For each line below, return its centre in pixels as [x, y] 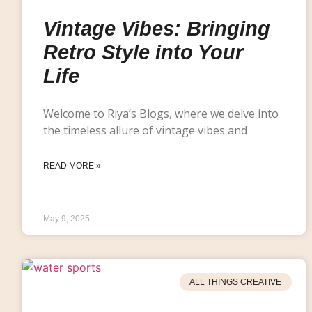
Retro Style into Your [143, 52]
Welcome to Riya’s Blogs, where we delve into [161, 113]
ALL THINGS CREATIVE [236, 282]
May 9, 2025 [67, 218]
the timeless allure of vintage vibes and [145, 130]
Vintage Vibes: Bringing [157, 28]
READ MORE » [72, 165]
